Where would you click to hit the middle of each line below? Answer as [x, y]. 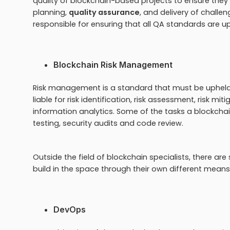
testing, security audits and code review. [109, 123]
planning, [51, 12]
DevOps [70, 209]
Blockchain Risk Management [113, 64]
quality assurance [104, 12]
